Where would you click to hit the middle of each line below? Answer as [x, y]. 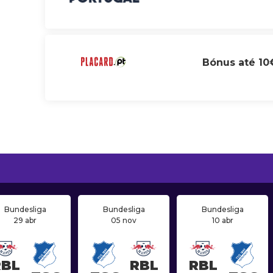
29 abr [25, 221]
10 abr [222, 221]
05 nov [124, 221]
